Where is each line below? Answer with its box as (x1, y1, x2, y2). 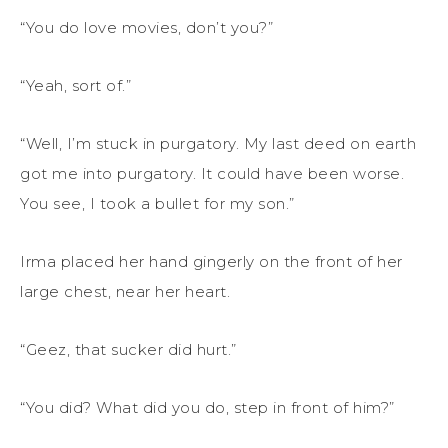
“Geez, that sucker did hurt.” (20, 339, 237, 359)
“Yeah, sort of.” (20, 75, 131, 95)
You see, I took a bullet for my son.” (20, 193, 295, 213)
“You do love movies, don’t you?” (20, 17, 273, 37)
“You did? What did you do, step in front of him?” (20, 397, 395, 417)
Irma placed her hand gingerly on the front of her (20, 251, 403, 271)
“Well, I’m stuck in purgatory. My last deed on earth (20, 133, 416, 153)
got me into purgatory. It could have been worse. (20, 163, 404, 183)
